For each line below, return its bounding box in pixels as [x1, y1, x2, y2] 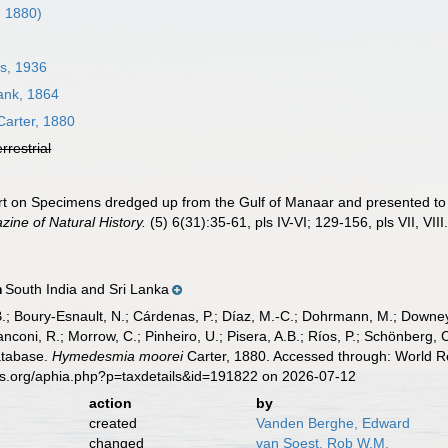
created [88, 415, 137, 431]
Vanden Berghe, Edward [255, 415, 410, 431]
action [88, 395, 132, 411]
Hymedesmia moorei [52, 348, 184, 364]
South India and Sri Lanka [5, 281, 170, 297]
